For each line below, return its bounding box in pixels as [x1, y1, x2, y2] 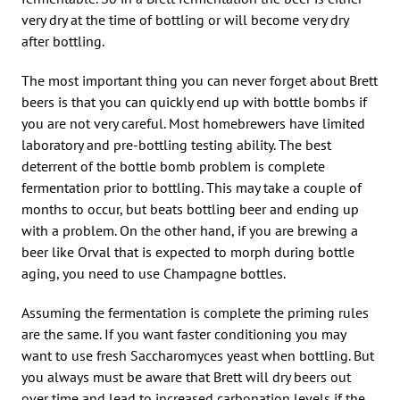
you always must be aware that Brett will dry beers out [21, 367, 351, 386]
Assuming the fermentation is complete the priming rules [21, 303, 369, 321]
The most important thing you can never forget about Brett [21, 71, 378, 89]
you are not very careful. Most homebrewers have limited [21, 113, 365, 132]
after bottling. [21, 31, 104, 50]
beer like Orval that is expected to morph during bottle [21, 242, 354, 261]
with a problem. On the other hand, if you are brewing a [21, 221, 358, 239]
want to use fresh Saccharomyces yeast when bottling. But [21, 346, 374, 364]
